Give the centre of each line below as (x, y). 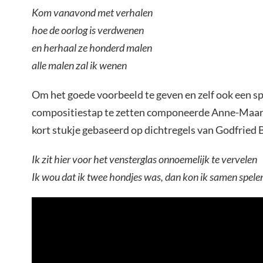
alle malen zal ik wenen (79, 65)
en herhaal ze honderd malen (92, 48)
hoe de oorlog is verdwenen (88, 30)
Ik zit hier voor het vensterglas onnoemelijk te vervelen (144, 159)
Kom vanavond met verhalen (92, 13)
